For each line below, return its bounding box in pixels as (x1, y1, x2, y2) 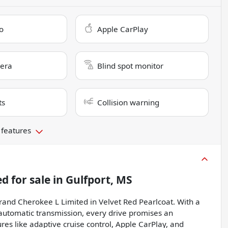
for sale (9, 173, 50, 187)
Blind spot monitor (97, 61, 164, 71)
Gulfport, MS (66, 173, 132, 187)
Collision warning (97, 97, 160, 108)
